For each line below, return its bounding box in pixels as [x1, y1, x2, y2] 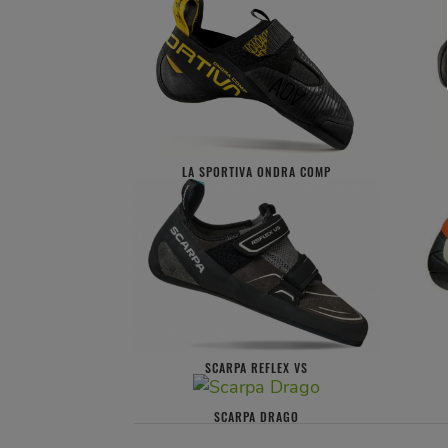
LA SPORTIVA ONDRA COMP [182, 163, 332, 181]
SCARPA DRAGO [214, 408, 300, 426]
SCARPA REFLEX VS [205, 359, 309, 377]
